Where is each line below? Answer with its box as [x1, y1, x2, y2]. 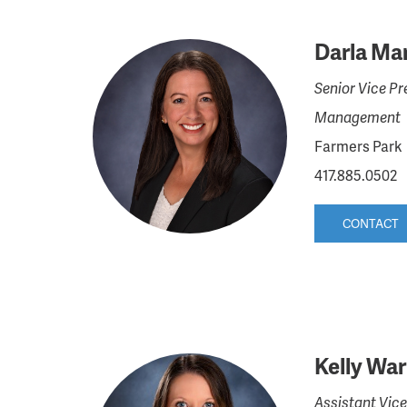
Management [313, 106, 401, 127]
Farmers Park [313, 135, 402, 156]
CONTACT [342, 214, 399, 232]
